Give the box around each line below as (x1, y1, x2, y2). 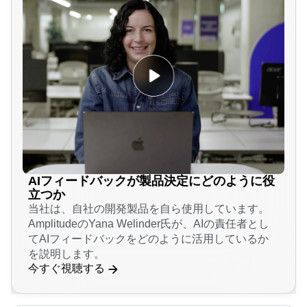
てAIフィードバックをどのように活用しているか (28, 264, 269, 276)
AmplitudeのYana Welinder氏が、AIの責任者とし (28, 249, 269, 261)
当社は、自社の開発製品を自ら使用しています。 (28, 234, 269, 246)
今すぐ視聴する (28, 293, 105, 306)
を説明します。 (28, 279, 105, 291)
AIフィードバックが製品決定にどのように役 (28, 205, 275, 219)
